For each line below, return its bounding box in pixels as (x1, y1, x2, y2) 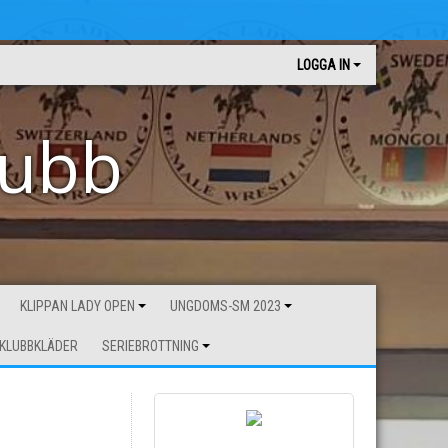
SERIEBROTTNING (102, 338, 199, 354)
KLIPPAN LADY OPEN (20, 298, 135, 314)
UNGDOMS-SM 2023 (170, 298, 281, 314)
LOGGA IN (297, 57, 350, 73)
